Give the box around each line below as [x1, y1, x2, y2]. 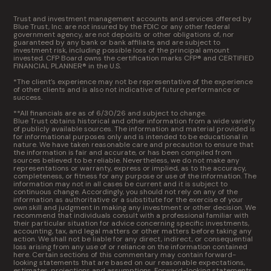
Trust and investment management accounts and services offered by [13, 14, 252, 24]
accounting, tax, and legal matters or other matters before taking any [13, 226, 252, 236]
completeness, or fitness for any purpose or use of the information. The [13, 171, 257, 181]
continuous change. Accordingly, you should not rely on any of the [13, 187, 238, 197]
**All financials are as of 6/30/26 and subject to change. [13, 108, 207, 118]
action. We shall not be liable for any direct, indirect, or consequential [13, 234, 253, 244]
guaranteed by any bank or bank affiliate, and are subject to [13, 38, 221, 47]
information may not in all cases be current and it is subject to [13, 179, 228, 189]
